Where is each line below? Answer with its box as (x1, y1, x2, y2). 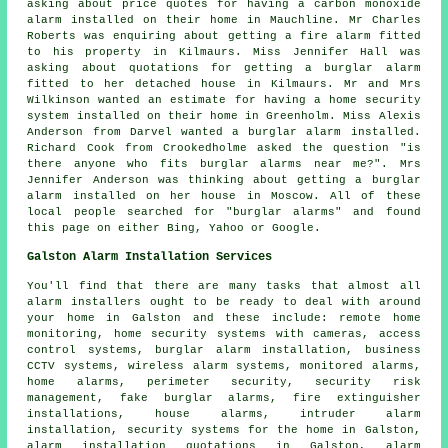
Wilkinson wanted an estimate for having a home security (27, 94, 421, 107)
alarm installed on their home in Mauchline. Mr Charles (27, 14, 421, 27)
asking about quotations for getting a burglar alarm (27, 62, 421, 75)
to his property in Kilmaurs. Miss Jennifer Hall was (27, 46, 421, 59)
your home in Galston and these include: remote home (27, 312, 421, 325)
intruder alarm (299, 408, 421, 421)
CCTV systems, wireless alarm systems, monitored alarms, (27, 360, 421, 373)
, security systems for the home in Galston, (111, 424, 421, 437)
